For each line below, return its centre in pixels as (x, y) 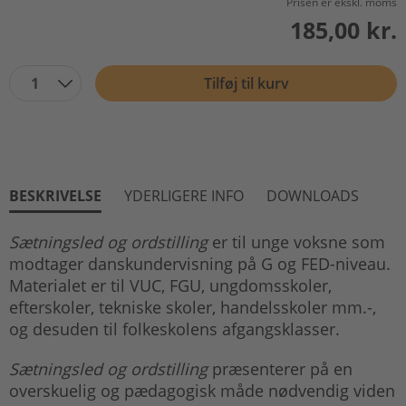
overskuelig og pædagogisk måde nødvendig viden (202, 390)
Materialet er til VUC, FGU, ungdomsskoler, (170, 285)
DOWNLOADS (313, 195)
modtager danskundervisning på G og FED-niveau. (200, 263)
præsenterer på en (280, 368)
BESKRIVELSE (55, 195)
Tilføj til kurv (246, 83)
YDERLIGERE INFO (184, 195)
